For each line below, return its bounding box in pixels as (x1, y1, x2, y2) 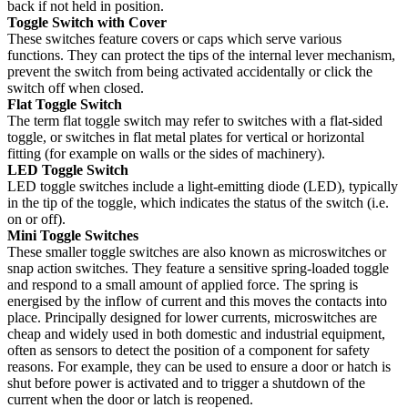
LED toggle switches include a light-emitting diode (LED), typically (7, 178, 398, 194)
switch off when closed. (7, 79, 144, 96)
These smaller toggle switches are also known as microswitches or (7, 243, 386, 260)
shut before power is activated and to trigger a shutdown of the (7, 374, 365, 391)
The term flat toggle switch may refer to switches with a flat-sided (7, 112, 382, 128)
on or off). (7, 210, 66, 227)
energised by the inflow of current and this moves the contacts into (7, 292, 387, 309)
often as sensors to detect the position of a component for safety (7, 342, 370, 358)
